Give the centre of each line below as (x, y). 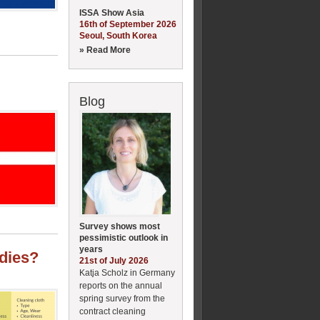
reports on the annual (121, 285)
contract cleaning (112, 311)
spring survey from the (122, 298)
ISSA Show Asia (112, 12)
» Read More (105, 50)
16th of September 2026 (128, 24)
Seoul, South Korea (118, 35)
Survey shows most (120, 226)
